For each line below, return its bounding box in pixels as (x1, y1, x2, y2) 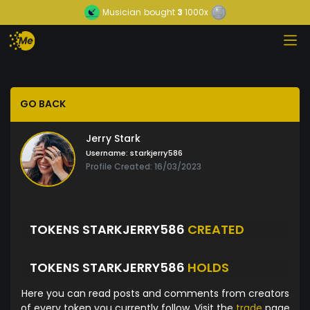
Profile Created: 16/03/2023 (86, 161, 201, 173)
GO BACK (20, 97, 66, 111)
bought (143, 6, 175, 18)
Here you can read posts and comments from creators (21, 286, 289, 301)
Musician (102, 6, 141, 18)
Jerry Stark (86, 131, 140, 146)
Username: (86, 147, 128, 159)
